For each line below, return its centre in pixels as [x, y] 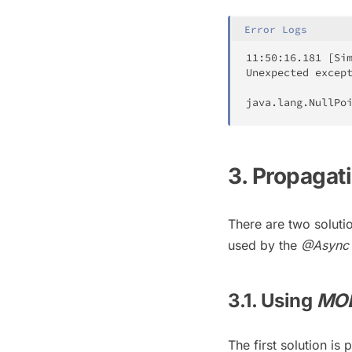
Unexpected [277, 72]
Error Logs [276, 29]
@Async [325, 245]
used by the [264, 245]
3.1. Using [272, 301]
